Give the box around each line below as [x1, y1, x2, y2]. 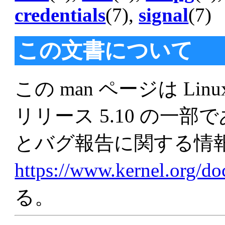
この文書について [17, 38, 193, 62]
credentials [15, 4, 106, 26]
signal [139, 4, 189, 26]
